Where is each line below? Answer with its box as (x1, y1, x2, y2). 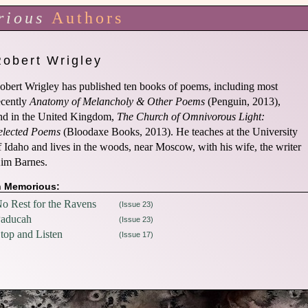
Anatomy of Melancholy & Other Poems (30, 96, 208, 107)
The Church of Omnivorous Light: (117, 111, 265, 122)
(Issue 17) (119, 230, 153, 239)
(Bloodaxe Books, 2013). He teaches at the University (63, 126, 298, 137)
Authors (52, 9, 124, 27)
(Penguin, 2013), (208, 96, 280, 107)
